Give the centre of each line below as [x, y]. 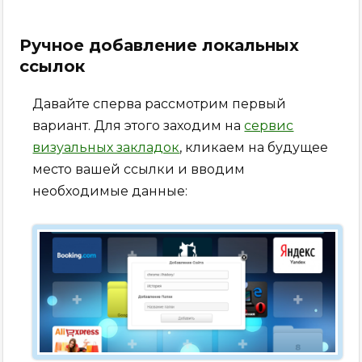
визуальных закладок [106, 147]
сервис [269, 125]
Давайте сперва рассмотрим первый [160, 103]
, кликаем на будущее [254, 147]
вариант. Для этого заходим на [139, 125]
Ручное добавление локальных [160, 45]
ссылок [53, 66]
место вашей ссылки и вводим [139, 169]
